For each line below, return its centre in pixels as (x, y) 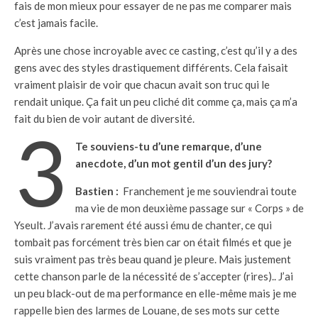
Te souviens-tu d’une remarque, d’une (168, 146)
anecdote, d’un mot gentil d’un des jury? (173, 163)
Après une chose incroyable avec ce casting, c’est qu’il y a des (156, 50)
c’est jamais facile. (56, 23)
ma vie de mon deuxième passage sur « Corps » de (189, 208)
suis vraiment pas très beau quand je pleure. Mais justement (153, 259)
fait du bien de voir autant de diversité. (104, 119)
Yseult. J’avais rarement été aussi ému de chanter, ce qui (143, 225)
